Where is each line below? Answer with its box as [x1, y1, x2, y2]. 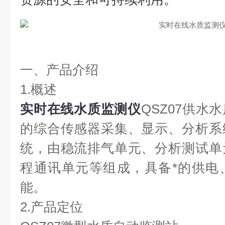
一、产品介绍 [20, 62, 98, 77]
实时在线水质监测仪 [20, 101, 141, 117]
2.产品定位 [20, 199, 83, 214]
